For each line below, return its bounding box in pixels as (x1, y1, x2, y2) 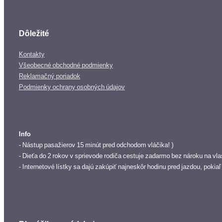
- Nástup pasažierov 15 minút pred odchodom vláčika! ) (19, 141, 173, 148)
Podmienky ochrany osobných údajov (19, 83, 125, 90)
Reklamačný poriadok (19, 72, 80, 79)
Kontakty (19, 51, 45, 57)
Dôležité (19, 29, 49, 38)
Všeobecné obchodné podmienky (19, 61, 113, 68)
